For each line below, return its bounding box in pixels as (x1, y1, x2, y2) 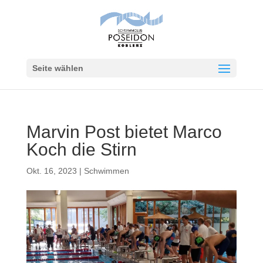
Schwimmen (83, 166, 129, 176)
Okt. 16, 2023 (26, 166, 77, 176)
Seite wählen (32, 63, 83, 73)
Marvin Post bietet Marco (26, 122, 222, 141)
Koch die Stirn (26, 140, 137, 159)
